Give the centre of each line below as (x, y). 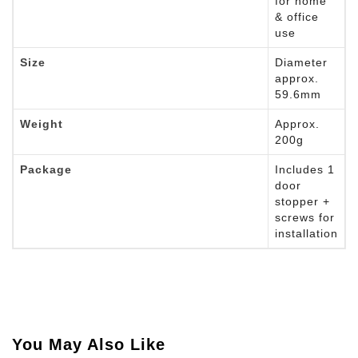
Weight (42, 124)
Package (46, 169)
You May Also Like (89, 344)
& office (297, 17)
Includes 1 (305, 169)
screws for (305, 217)
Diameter (301, 62)
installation (306, 233)
